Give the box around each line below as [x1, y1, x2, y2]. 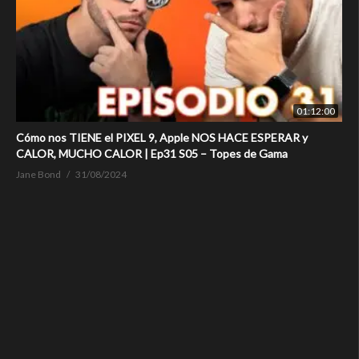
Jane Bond [16, 168, 61, 181]
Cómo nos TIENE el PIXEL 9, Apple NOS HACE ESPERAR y [16, 131, 308, 145]
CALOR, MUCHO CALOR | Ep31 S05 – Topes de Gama [16, 147, 288, 161]
